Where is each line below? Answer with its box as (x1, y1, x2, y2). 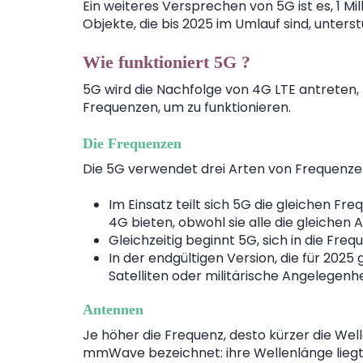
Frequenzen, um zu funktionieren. (83, 97, 291, 117)
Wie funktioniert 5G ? (83, 51, 250, 72)
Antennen (83, 301, 143, 318)
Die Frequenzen (83, 135, 181, 152)
